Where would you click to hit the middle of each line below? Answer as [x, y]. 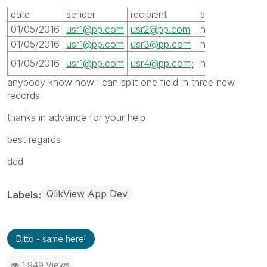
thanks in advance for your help [76, 117]
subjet [247, 14]
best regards [34, 139]
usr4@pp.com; [162, 63]
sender [81, 14]
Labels [24, 195]
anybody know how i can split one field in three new [121, 82]
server [214, 14]
